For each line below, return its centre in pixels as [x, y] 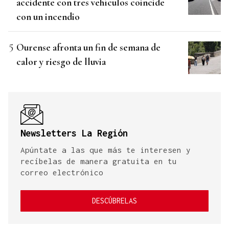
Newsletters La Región [74, 133]
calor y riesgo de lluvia [61, 62]
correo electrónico [62, 173]
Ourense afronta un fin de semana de [88, 48]
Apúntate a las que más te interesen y [106, 150]
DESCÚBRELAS [114, 201]
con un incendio [48, 17]
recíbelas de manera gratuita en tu [99, 161]
